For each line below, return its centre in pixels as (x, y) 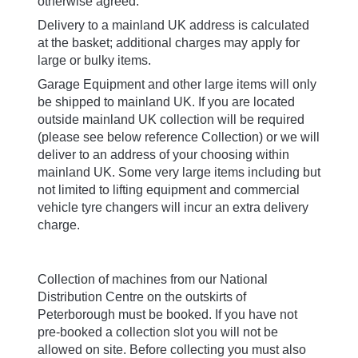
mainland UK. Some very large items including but (179, 153)
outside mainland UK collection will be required (171, 100)
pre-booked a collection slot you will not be (158, 312)
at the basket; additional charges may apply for (169, 23)
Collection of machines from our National (153, 260)
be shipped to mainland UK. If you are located (166, 82)
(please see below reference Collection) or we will (179, 117)
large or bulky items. (94, 41)
